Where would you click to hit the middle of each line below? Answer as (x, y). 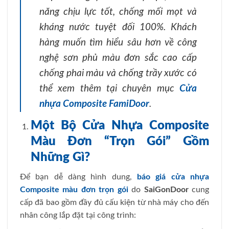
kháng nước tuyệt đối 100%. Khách (118, 28)
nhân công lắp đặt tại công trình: (78, 215)
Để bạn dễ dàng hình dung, (78, 177)
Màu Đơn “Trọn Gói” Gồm (120, 142)
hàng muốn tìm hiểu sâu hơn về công (118, 43)
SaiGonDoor (166, 189)
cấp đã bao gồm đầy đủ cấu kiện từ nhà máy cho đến (114, 202)
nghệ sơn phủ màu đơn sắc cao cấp (118, 58)
